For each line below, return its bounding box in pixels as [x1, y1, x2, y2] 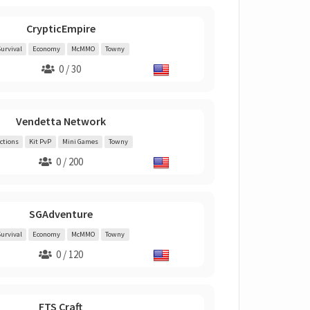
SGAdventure [28, 207, 93, 221]
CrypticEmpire [26, 21, 95, 35]
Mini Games [62, 137, 98, 146]
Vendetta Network [15, 114, 106, 128]
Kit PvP [29, 137, 52, 146]
